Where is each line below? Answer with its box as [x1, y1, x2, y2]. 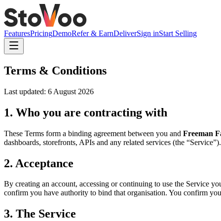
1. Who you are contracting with [4, 106, 167, 119]
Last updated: [4, 87, 48, 96]
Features [4, 29, 30, 37]
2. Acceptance [4, 156, 74, 170]
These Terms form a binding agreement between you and [4, 129, 183, 138]
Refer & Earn [72, 29, 113, 37]
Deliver [113, 29, 137, 37]
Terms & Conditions [4, 64, 107, 77]
